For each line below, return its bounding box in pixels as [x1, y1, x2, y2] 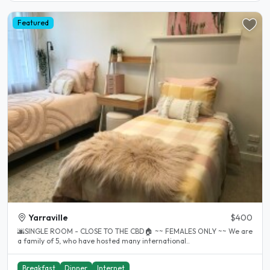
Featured [17, 17, 49, 27]
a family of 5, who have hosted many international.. [17, 236, 190, 245]
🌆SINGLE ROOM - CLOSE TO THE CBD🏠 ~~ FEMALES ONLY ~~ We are [17, 226, 228, 236]
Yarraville [28, 212, 68, 223]
